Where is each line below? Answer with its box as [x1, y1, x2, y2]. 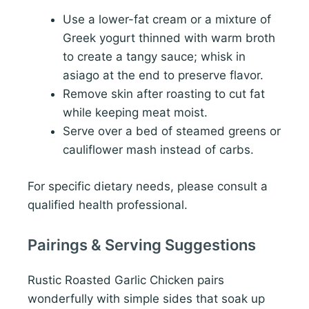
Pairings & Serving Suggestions [28, 235, 256, 254]
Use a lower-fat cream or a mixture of [63, 12, 271, 27]
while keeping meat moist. [63, 106, 208, 120]
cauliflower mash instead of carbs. [63, 143, 254, 157]
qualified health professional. [28, 197, 188, 212]
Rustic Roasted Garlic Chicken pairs [28, 272, 224, 287]
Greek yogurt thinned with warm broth [63, 31, 275, 46]
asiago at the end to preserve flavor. [63, 68, 263, 83]
